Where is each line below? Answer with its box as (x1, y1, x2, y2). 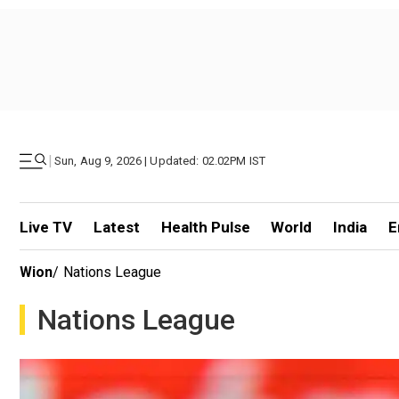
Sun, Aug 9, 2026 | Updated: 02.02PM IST (54, 154, 266, 167)
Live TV (20, 218, 72, 236)
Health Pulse (160, 218, 250, 236)
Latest (93, 218, 140, 236)
